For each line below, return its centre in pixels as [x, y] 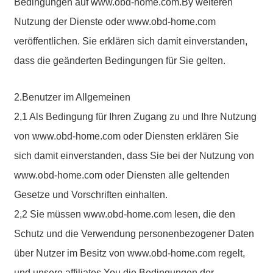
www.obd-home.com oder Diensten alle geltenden [122, 175]
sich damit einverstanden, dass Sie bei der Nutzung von [134, 156]
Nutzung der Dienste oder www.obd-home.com [115, 22]
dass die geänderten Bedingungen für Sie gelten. [120, 61]
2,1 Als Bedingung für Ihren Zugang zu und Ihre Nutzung [136, 117]
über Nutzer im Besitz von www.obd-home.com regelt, [130, 253]
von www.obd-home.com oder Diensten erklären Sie [127, 136]
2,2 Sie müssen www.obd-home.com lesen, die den [125, 214]
